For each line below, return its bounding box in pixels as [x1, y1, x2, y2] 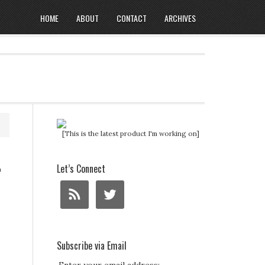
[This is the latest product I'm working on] [62, 129, 199, 138]
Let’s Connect [57, 161, 105, 176]
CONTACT [117, 12, 147, 24]
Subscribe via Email [57, 238, 127, 253]
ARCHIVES [164, 12, 196, 24]
